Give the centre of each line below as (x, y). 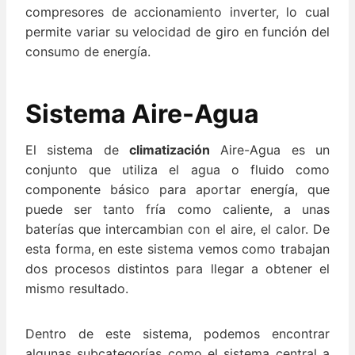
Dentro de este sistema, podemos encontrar (177, 334)
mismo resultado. (77, 289)
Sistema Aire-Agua (142, 114)
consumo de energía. (88, 52)
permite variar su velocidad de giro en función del (177, 32)
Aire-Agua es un (270, 150)
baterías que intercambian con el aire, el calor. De (177, 229)
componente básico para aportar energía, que (177, 190)
